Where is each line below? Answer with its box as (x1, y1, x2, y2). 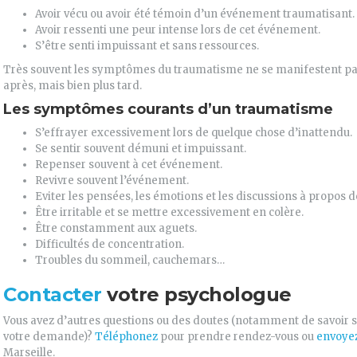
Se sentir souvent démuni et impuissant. (35, 142, 246, 155)
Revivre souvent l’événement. (35, 174, 189, 187)
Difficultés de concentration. (35, 237, 184, 251)
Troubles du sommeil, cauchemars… (35, 253, 225, 267)
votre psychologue (101, 283, 292, 306)
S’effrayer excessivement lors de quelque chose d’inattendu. (35, 126, 352, 139)
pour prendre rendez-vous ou (158, 330, 316, 343)
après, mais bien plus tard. (3, 79, 142, 92)
